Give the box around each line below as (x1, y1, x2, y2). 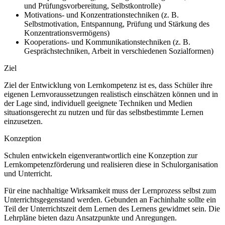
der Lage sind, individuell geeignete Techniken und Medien (4, 99, 192, 108)
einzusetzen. (4, 117, 43, 126)
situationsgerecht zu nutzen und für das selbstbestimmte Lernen (4, 108, 203, 117)
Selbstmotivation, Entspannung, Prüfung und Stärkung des (24, 20, 209, 29)
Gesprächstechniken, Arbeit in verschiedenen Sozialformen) (24, 47, 213, 56)
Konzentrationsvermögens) (24, 29, 109, 38)
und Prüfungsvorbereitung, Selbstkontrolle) (24, 2, 161, 11)
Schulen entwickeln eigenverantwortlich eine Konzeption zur (4, 151, 197, 160)
